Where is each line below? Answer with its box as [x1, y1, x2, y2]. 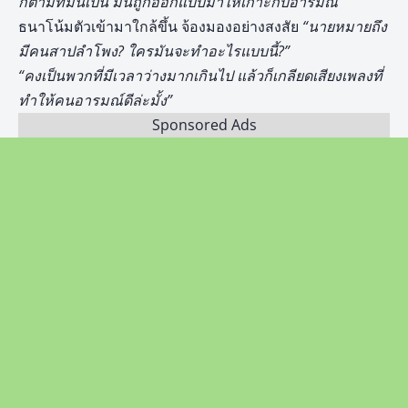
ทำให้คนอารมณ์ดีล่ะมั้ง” [18, 90, 172, 110]
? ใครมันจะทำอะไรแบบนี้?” [117, 41, 290, 61]
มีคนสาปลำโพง [18, 41, 117, 61]
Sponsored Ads [151, 115, 257, 135]
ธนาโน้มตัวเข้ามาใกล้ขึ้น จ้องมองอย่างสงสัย [18, 16, 302, 36]
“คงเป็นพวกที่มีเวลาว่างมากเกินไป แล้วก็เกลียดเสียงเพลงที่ [18, 66, 382, 86]
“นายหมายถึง [302, 16, 387, 36]
